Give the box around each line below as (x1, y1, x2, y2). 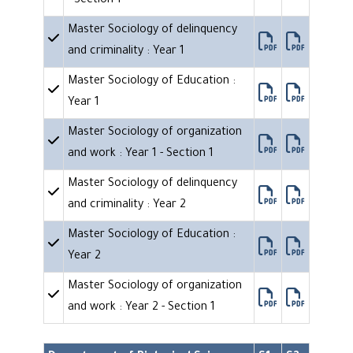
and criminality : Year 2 (68, 199, 186, 213)
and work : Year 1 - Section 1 (68, 148, 214, 162)
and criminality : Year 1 (68, 46, 184, 59)
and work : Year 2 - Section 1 (68, 302, 215, 315)
